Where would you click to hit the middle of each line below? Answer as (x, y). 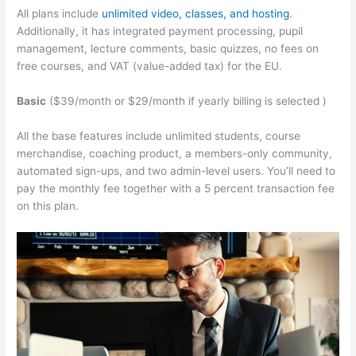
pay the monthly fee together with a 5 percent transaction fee (176, 188)
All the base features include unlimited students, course (159, 135)
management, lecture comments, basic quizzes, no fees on (168, 49)
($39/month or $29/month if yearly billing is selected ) (187, 101)
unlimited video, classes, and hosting (196, 14)
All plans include (60, 14)
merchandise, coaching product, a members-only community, (175, 153)
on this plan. (48, 205)
